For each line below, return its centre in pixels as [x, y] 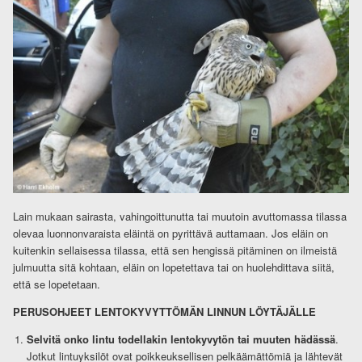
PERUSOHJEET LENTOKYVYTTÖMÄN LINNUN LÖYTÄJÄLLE [164, 312]
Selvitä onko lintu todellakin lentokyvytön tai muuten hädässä [181, 339]
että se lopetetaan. [56, 284]
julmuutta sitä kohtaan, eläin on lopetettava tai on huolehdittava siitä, [173, 267]
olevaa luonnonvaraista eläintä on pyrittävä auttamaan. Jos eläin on [170, 234]
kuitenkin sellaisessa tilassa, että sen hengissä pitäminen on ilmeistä [175, 250]
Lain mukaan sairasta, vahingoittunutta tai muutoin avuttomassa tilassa [179, 217]
